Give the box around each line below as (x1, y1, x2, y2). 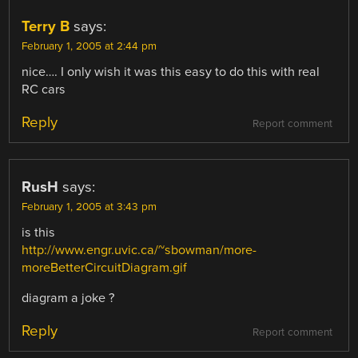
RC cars (22, 81, 66, 97)
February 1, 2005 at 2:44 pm (22, 39, 157, 53)
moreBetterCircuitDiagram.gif (22, 259, 188, 276)
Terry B (22, 17, 70, 35)
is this (22, 224, 56, 241)
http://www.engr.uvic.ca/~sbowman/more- (22, 241, 257, 258)
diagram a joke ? (22, 289, 115, 306)
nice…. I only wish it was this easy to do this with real (22, 63, 320, 80)
